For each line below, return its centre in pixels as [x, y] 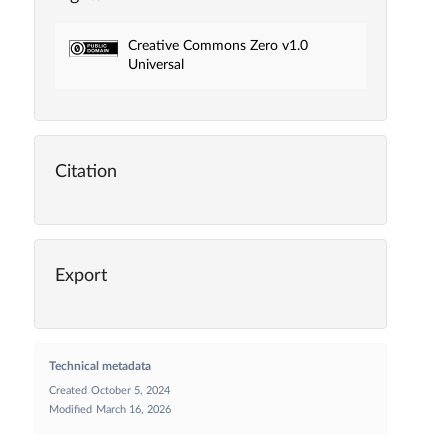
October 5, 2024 [130, 390]
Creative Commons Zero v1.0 [217, 45]
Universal [155, 64]
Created [67, 390]
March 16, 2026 [133, 409]
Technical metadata [99, 365]
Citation [85, 171]
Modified [70, 409]
